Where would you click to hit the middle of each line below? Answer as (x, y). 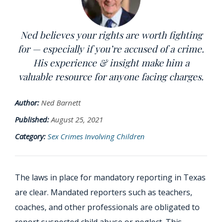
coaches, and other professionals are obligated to (107, 207)
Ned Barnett (61, 103)
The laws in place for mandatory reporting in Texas (110, 177)
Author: (27, 103)
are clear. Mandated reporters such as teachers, (104, 192)
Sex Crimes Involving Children (96, 136)
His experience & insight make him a (111, 62)
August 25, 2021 (77, 119)
